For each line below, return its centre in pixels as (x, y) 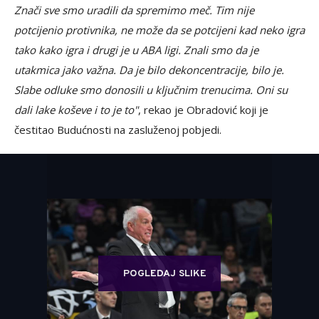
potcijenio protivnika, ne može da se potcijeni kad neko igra (159, 30)
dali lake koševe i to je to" (76, 110)
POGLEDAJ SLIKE (165, 274)
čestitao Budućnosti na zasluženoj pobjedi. (118, 130)
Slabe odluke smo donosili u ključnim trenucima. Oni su (151, 90)
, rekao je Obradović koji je (203, 110)
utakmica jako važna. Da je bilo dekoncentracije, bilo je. (149, 70)
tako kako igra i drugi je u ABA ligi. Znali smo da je (136, 50)
